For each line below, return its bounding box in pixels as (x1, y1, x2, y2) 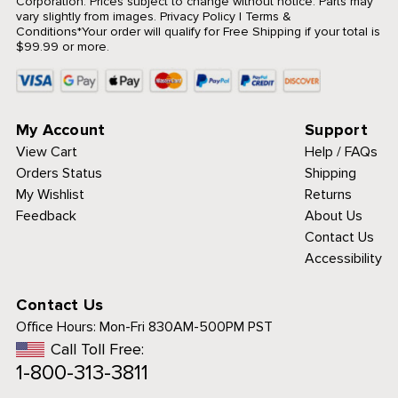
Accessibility (305, 249, 383, 267)
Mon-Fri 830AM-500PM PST (95, 317, 273, 336)
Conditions (15, 23, 77, 39)
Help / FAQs (305, 142, 378, 161)
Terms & (244, 8, 291, 24)
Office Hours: (15, 317, 96, 336)
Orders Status (15, 163, 102, 182)
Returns (305, 185, 353, 203)
